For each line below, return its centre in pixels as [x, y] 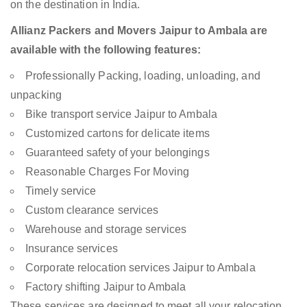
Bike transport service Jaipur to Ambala [121, 114]
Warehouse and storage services [106, 230]
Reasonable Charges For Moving [107, 172]
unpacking [36, 95]
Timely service [61, 191]
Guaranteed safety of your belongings [118, 153]
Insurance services [72, 249]
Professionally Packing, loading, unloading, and [143, 76]
